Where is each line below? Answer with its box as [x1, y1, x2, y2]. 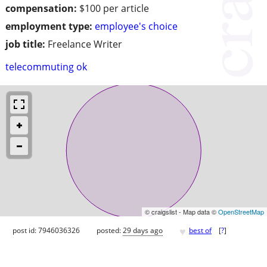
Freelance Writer [48, 38, 122, 51]
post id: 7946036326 [13, 225, 80, 235]
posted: [97, 225, 123, 235]
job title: [5, 38, 45, 51]
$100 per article [79, 2, 149, 15]
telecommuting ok [5, 60, 87, 74]
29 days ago [123, 225, 163, 235]
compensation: [5, 2, 77, 15]
